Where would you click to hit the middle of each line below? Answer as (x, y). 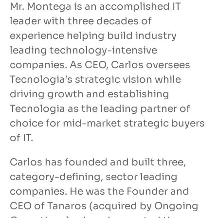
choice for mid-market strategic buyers (107, 124)
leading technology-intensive (83, 51)
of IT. (21, 138)
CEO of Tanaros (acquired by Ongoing (104, 206)
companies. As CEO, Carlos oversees (100, 65)
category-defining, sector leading (94, 177)
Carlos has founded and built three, (98, 163)
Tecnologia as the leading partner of (100, 109)
